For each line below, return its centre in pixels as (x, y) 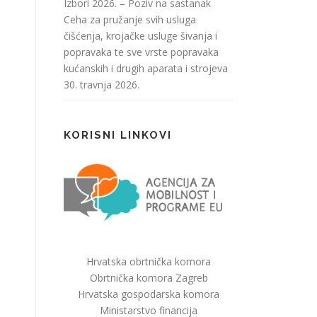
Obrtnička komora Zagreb (149, 278)
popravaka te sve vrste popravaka (141, 52)
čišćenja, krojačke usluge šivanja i (140, 35)
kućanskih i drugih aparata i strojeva (146, 68)
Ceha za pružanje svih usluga (130, 19)
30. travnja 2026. (102, 84)
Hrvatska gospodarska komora (149, 294)
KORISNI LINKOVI (118, 135)
